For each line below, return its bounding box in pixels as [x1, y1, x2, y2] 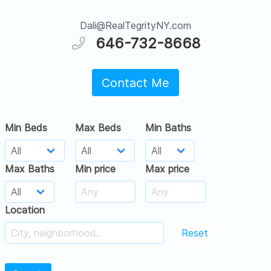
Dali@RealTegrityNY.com [80, 19, 191, 31]
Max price [145, 163, 189, 175]
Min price [75, 163, 116, 175]
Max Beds [75, 122, 121, 134]
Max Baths [5, 163, 54, 175]
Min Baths [145, 122, 191, 134]
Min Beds [5, 122, 47, 134]
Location [5, 204, 45, 216]
